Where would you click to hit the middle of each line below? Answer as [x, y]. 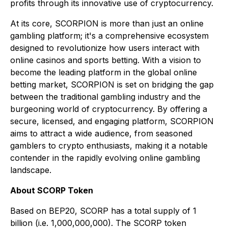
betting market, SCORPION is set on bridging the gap [112, 85]
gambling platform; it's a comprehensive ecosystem [109, 36]
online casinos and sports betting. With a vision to [106, 60]
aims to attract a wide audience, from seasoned [101, 134]
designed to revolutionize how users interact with [105, 48]
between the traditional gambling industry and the [105, 97]
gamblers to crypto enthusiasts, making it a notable [109, 146]
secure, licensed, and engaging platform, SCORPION [112, 121]
